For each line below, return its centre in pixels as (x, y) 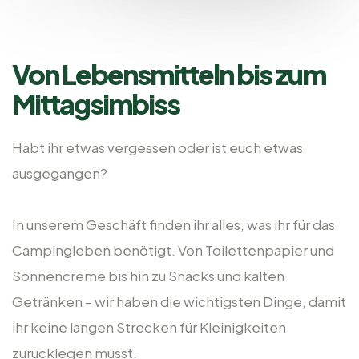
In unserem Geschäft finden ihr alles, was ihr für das (173, 224)
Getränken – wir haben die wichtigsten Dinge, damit (179, 301)
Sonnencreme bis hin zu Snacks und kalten (148, 275)
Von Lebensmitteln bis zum (169, 73)
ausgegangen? (60, 173)
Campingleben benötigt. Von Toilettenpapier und (173, 250)
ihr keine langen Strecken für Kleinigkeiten (149, 327)
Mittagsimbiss (96, 103)
